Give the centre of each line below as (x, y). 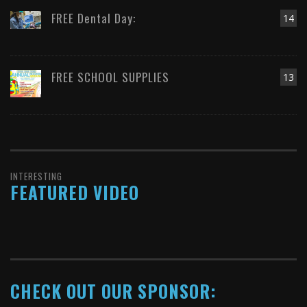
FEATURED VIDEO (75, 193)
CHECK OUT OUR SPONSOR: (113, 291)
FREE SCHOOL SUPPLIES (110, 77)
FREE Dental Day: (94, 19)
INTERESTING (36, 176)
